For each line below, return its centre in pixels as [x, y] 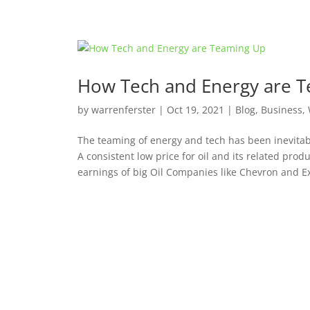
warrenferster [123, 110]
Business [281, 110]
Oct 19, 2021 [195, 110]
